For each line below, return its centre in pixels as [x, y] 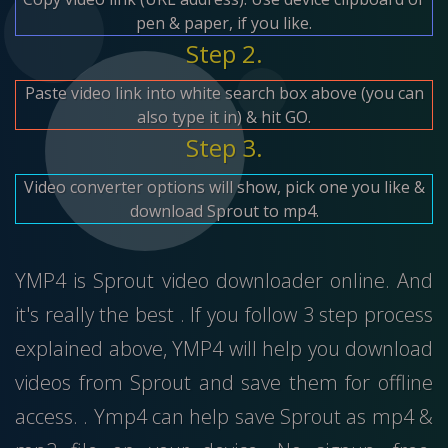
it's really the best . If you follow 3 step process [224, 314]
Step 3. [224, 147]
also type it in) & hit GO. [224, 116]
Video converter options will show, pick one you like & [224, 186]
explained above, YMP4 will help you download [224, 348]
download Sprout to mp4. [224, 210]
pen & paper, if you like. [224, 22]
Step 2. [224, 53]
